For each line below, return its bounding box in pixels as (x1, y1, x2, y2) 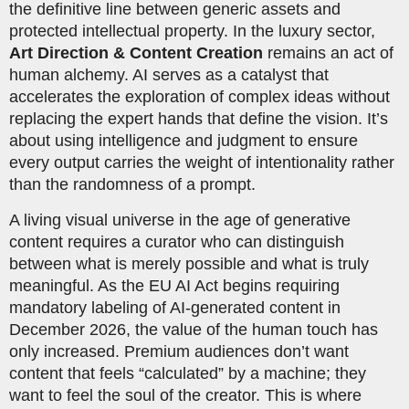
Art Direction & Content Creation (9, 44, 263, 63)
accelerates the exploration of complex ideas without (9, 88, 390, 107)
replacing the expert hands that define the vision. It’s (9, 110, 388, 129)
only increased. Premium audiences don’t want (9, 341, 349, 361)
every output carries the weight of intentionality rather (9, 153, 394, 173)
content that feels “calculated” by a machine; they (9, 363, 366, 383)
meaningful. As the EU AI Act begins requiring (9, 276, 340, 295)
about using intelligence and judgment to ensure (9, 131, 358, 151)
